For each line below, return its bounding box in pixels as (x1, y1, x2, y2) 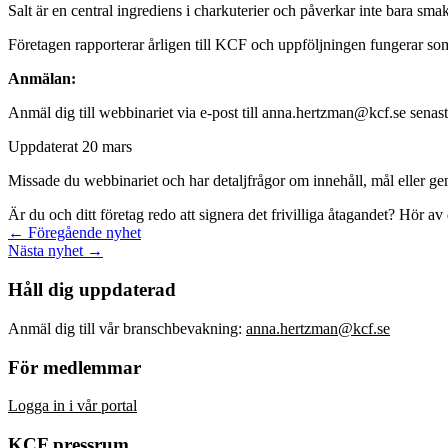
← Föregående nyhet (8, 224, 141, 242)
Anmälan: (8, 70, 76, 88)
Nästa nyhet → (8, 242, 103, 260)
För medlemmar (8, 356, 141, 378)
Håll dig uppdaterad (8, 279, 176, 301)
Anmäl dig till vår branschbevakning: (8, 319, 246, 337)
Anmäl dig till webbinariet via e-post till (8, 104, 262, 122)
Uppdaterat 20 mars (8, 138, 132, 156)
